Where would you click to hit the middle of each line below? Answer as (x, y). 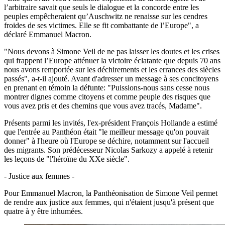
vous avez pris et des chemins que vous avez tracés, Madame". (103, 105)
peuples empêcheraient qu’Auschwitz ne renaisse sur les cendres (106, 16)
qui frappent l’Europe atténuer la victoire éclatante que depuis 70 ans (112, 60)
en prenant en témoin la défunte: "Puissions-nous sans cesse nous (107, 87)
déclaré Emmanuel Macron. (48, 34)
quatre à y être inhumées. (43, 211)
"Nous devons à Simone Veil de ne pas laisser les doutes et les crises (112, 51)
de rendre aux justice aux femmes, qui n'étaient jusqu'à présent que (109, 202)
